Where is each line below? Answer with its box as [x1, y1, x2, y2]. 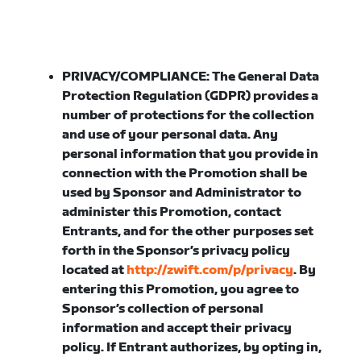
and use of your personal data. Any [62, 127, 279, 143]
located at [62, 263, 127, 278]
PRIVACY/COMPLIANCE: [62, 69, 210, 85]
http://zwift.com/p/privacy [127, 263, 294, 278]
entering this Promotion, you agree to [62, 282, 300, 297]
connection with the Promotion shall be [62, 166, 308, 181]
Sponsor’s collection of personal [62, 301, 264, 317]
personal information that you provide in [62, 147, 319, 162]
